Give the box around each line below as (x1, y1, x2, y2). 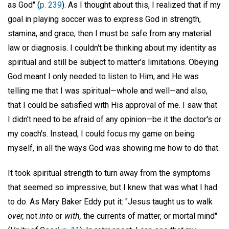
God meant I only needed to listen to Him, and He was (8, 71, 199, 81)
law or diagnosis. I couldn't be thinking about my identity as (8, 42, 217, 53)
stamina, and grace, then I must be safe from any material (8, 28, 211, 38)
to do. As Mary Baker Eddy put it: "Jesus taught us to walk (8, 196, 213, 207)
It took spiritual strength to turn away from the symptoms (8, 168, 211, 178)
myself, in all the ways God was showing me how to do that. (8, 143, 220, 153)
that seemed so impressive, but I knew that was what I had (8, 182, 217, 192)
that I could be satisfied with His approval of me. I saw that (8, 100, 217, 110)
